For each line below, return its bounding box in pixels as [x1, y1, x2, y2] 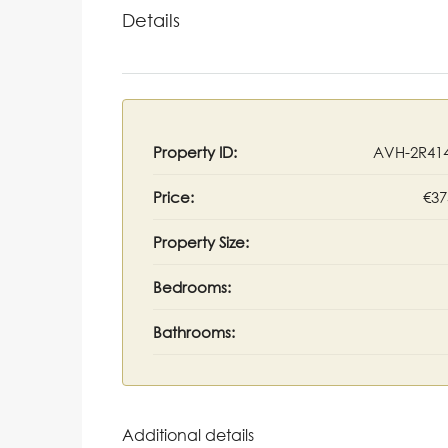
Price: [153, 187, 194, 206]
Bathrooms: [153, 322, 235, 341]
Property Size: [153, 232, 249, 251]
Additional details [122, 424, 254, 445]
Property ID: [153, 142, 237, 161]
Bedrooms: [153, 277, 231, 296]
